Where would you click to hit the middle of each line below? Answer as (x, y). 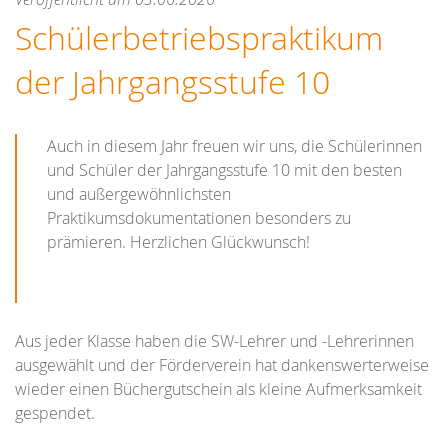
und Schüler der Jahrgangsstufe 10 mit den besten (224, 169)
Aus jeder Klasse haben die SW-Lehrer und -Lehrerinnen (214, 340)
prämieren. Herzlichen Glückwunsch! (178, 241)
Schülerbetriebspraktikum (199, 37)
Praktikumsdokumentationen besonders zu (199, 217)
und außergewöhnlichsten (139, 193)
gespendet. (55, 412)
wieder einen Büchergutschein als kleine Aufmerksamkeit (218, 388)
